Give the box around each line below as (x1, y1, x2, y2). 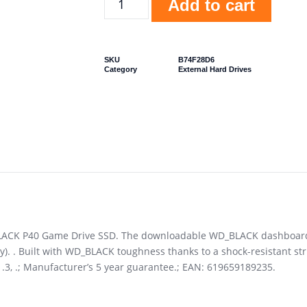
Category (104, 64, 137, 73)
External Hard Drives (178, 64, 251, 73)
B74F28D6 (178, 55, 214, 64)
